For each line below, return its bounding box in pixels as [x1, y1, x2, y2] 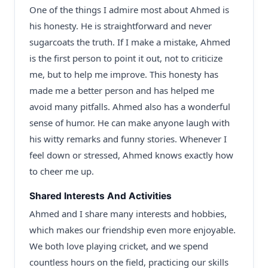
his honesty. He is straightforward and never [29, 20, 212, 32]
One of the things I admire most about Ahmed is [29, 4, 229, 16]
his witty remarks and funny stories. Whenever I [29, 133, 227, 145]
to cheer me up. [29, 165, 94, 177]
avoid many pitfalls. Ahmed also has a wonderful [29, 100, 230, 112]
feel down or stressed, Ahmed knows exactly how [29, 149, 233, 161]
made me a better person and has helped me [29, 84, 214, 96]
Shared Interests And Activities [29, 190, 172, 202]
